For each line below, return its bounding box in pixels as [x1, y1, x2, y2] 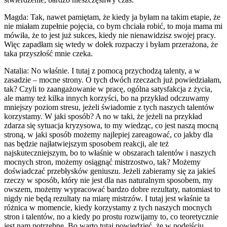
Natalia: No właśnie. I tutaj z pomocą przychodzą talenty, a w [4, 66, 200, 75]
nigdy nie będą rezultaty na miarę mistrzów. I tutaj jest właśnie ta [4, 194, 210, 203]
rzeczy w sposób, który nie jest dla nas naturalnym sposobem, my [4, 175, 213, 184]
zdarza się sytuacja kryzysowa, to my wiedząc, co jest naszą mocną [4, 121, 218, 130]
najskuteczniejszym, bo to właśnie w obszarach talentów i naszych [4, 148, 216, 157]
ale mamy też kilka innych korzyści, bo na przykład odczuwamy [4, 93, 209, 102]
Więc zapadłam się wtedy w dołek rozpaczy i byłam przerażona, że [4, 40, 218, 49]
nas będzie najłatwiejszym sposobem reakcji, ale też [4, 139, 169, 148]
